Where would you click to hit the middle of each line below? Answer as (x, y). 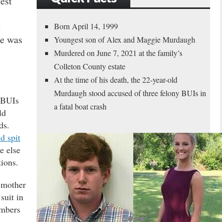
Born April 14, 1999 (86, 26)
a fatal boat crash (80, 106)
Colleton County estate (90, 66)
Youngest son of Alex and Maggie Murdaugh (125, 39)
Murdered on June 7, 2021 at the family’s (118, 53)
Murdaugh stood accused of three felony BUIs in (130, 93)
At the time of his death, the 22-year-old (116, 79)
